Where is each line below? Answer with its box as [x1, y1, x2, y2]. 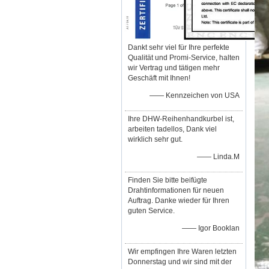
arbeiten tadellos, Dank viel [128, 125, 217, 133]
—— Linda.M [197, 153, 240, 161]
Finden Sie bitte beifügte [128, 176, 207, 184]
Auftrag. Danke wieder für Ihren [128, 196, 229, 205]
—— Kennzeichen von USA [150, 91, 240, 100]
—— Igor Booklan [182, 224, 240, 232]
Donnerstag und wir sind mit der [128, 258, 232, 266]
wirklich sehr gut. [128, 135, 183, 144]
